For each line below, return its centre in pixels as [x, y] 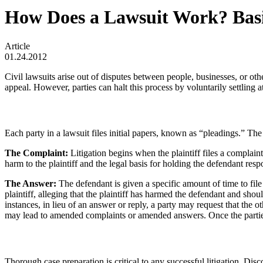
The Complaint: [38, 153]
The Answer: [32, 184]
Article [17, 46]
